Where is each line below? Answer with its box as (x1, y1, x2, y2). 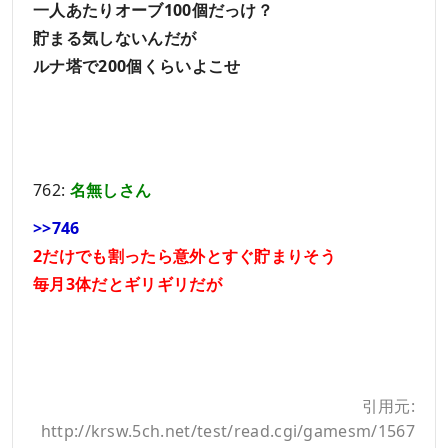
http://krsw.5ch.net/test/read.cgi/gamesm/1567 (40, 419, 415, 442)
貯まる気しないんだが (33, 27, 197, 50)
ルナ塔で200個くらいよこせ (33, 55, 241, 78)
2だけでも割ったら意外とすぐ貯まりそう (33, 244, 337, 267)
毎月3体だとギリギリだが (33, 272, 222, 295)
